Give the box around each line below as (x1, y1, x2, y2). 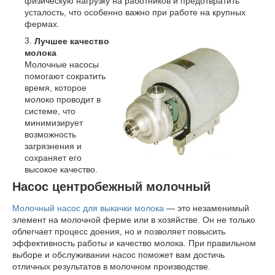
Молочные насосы (25, 59, 99, 69)
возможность (25, 129, 76, 139)
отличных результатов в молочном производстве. (12, 261, 211, 272)
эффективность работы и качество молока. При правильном (12, 238, 256, 249)
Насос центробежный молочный (12, 179, 211, 193)
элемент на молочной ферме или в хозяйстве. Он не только (12, 215, 255, 225)
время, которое (25, 82, 87, 93)
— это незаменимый (166, 203, 249, 214)
